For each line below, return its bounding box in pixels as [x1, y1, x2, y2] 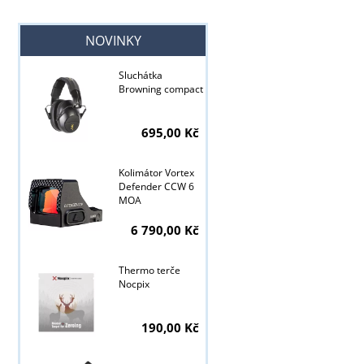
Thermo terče [118, 263, 180, 278]
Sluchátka [118, 68, 162, 83]
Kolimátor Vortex [118, 166, 194, 180]
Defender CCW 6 [118, 180, 194, 194]
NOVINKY [84, 32, 141, 50]
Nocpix [118, 277, 149, 292]
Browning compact [118, 82, 203, 97]
